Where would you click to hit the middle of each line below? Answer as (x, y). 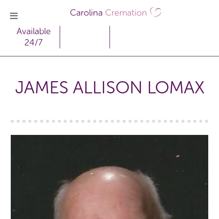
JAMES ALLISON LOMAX (109, 87)
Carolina (87, 12)
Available (33, 31)
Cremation (126, 12)
